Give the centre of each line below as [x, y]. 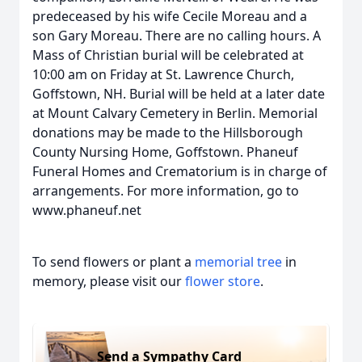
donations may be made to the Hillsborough [168, 133]
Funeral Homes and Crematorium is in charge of [180, 171]
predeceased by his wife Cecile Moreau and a [170, 16]
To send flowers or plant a [114, 262]
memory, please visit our [109, 281]
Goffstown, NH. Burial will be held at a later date [179, 94]
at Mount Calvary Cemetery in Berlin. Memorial [175, 113]
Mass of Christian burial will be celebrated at [168, 55]
